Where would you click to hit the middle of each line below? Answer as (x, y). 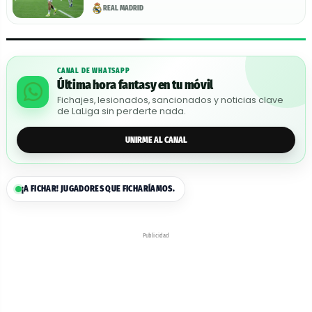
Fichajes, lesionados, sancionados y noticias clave (170, 100)
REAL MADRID (123, 8)
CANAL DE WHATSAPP (94, 71)
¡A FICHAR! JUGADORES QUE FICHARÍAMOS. (98, 189)
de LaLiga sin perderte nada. (122, 111)
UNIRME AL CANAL (156, 140)
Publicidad (156, 236)
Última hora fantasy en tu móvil (135, 85)
